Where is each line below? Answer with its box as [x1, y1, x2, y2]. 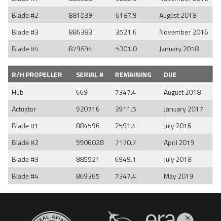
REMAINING [115, 69, 151, 79]
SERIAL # [76, 69, 104, 79]
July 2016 [164, 120, 191, 131]
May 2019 [164, 170, 193, 181]
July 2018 [164, 153, 191, 164]
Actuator [12, 103, 36, 114]
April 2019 [164, 137, 194, 147]
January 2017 [164, 103, 203, 114]
